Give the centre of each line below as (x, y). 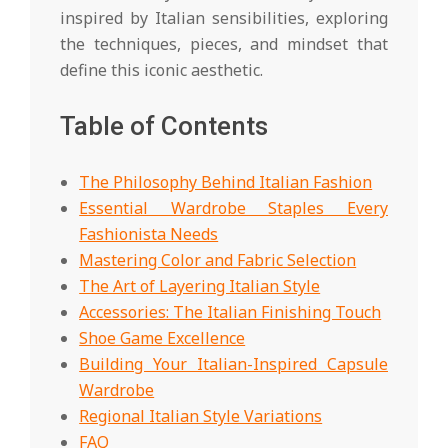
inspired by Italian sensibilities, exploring (224, 17)
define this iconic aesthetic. (161, 69)
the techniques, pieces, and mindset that (224, 43)
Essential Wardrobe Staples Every (233, 207)
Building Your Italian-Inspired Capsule (233, 363)
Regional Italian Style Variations (201, 415)
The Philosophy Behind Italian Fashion (226, 181)
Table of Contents (164, 125)
